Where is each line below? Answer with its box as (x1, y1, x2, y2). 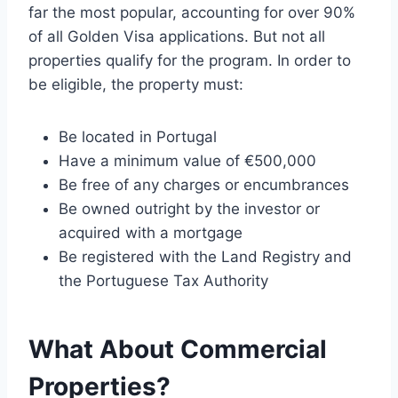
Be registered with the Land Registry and (59, 248, 352, 267)
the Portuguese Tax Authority (59, 272, 268, 291)
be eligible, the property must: (28, 76, 243, 94)
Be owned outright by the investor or (59, 200, 320, 219)
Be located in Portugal (59, 128, 217, 147)
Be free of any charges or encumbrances (59, 176, 349, 195)
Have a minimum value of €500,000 (59, 152, 316, 171)
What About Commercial (28, 334, 327, 365)
